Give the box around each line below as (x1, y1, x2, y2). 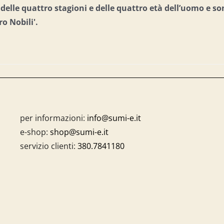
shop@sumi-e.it (49, 126, 108, 137)
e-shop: (19, 126, 50, 137)
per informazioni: (19, 112, 85, 123)
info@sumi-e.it (86, 112, 141, 123)
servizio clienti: (19, 140, 77, 151)
